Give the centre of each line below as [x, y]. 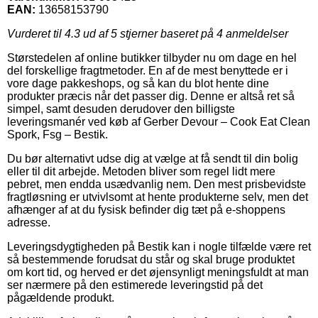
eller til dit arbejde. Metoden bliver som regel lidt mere [141, 171]
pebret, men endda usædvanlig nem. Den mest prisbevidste [157, 184]
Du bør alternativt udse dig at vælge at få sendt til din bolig [153, 158]
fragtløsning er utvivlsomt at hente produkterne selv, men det [158, 197]
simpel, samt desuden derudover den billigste [121, 109]
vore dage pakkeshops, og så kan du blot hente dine [138, 83]
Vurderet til [36, 33]
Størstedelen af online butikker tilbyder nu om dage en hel [152, 57]
